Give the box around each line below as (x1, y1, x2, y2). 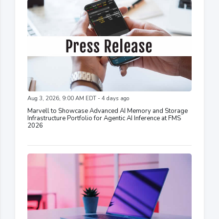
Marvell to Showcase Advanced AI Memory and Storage (27, 107, 188, 116)
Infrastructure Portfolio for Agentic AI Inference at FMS (27, 114, 181, 123)
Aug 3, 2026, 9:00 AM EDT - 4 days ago (27, 95, 129, 103)
